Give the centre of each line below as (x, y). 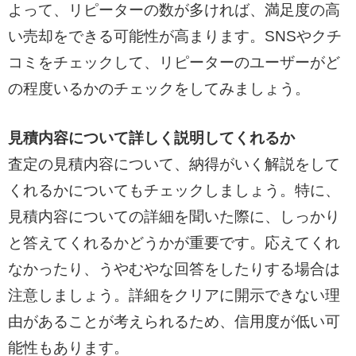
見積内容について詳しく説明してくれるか (151, 137)
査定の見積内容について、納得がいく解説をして (174, 164)
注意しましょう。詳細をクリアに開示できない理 (174, 295)
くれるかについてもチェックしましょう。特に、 (174, 190)
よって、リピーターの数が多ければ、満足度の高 (174, 10)
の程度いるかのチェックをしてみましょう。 (159, 89)
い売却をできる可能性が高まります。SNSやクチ (174, 37)
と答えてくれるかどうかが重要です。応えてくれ (174, 242)
